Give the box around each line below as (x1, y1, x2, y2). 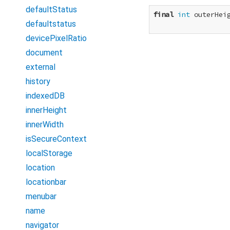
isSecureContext (26, 134, 87, 144)
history (26, 76, 50, 86)
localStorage (26, 148, 72, 158)
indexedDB (26, 91, 65, 101)
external (26, 62, 55, 72)
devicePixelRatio (26, 33, 87, 43)
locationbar (26, 177, 66, 187)
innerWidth (26, 120, 64, 129)
